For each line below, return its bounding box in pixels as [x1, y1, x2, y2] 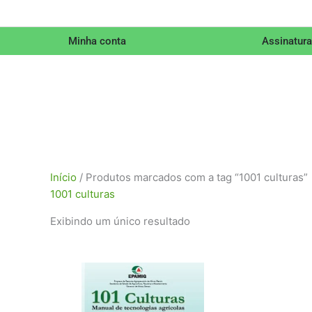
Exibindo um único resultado [50, 214, 190, 228]
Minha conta [68, 34, 126, 47]
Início [50, 170, 77, 184]
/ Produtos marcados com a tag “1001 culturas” [77, 170, 308, 184]
